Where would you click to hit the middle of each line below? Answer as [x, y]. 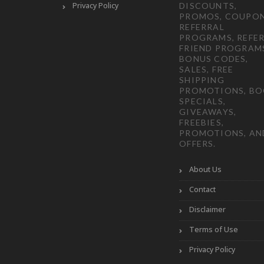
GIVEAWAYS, [208, 111]
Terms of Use [214, 229]
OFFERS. [198, 143]
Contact [203, 189]
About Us [206, 169]
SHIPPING [202, 80]
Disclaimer [208, 209]
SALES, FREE [207, 69]
